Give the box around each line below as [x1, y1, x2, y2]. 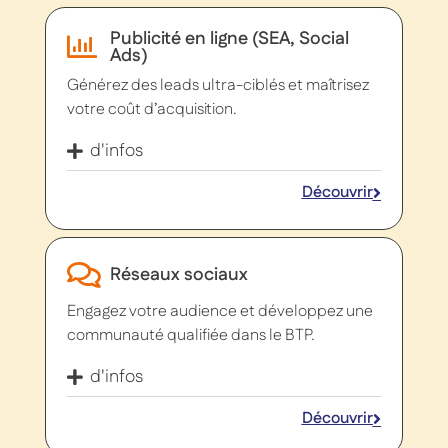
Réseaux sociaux [109, 262, 248, 288]
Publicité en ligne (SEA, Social [109, 25, 349, 51]
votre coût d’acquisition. [67, 97, 238, 121]
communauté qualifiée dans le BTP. [67, 323, 316, 347]
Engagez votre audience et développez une [67, 299, 374, 323]
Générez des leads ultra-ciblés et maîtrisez [67, 73, 370, 97]
